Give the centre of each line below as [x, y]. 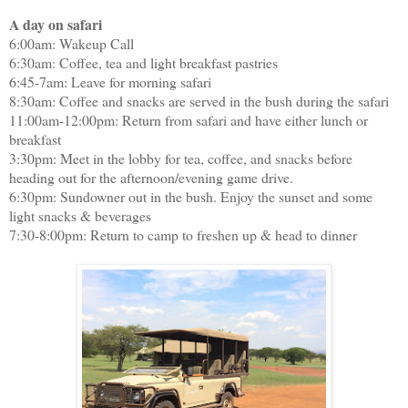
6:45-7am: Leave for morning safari [110, 82]
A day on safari [56, 25]
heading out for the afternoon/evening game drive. [155, 178]
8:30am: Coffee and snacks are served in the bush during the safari [199, 101]
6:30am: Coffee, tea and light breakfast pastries [143, 63]
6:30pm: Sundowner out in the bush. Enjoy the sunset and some [191, 197]
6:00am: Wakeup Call [71, 44]
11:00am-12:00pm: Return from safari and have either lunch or [189, 120]
